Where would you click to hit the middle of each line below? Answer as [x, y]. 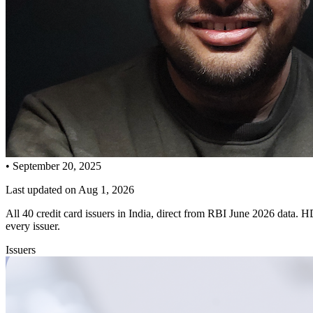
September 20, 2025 [57, 166]
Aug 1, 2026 [106, 189]
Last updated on [42, 189]
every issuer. [33, 226]
